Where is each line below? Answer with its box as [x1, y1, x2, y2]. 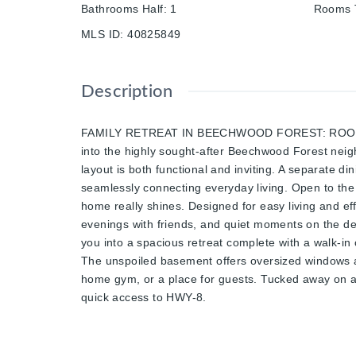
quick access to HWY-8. [81, 290, 207, 304]
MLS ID [81, 27, 121, 41]
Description [81, 82, 173, 100]
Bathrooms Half [81, 2, 164, 15]
